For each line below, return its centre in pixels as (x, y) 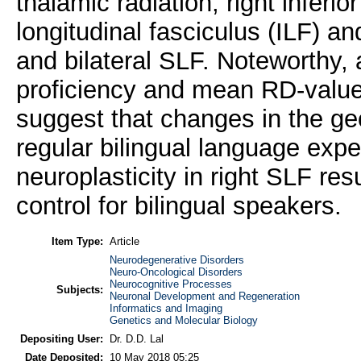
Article (124, 241)
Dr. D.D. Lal (136, 338)
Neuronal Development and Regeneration (204, 296)
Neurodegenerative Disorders (176, 259)
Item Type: (77, 241)
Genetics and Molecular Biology (183, 320)
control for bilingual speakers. (178, 206)
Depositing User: (61, 338)
